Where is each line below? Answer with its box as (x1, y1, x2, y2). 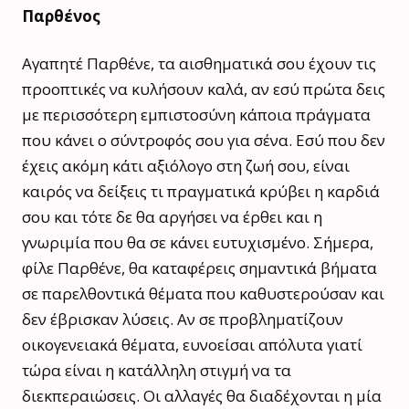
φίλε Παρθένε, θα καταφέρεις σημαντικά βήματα (22, 257, 377, 278)
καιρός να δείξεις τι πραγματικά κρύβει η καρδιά (22, 180, 380, 202)
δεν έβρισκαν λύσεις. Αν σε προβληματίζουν (22, 308, 343, 330)
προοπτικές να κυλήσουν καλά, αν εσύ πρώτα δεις (22, 78, 385, 100)
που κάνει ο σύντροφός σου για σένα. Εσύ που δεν (22, 129, 385, 151)
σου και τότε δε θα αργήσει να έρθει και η (22, 205, 322, 227)
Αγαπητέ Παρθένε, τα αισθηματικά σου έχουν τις (22, 52, 376, 74)
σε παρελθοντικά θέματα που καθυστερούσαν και (22, 282, 384, 304)
